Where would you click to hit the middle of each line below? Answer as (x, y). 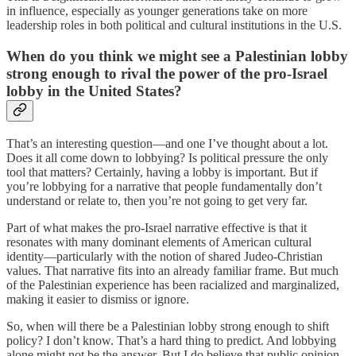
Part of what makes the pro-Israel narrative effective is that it (157, 227)
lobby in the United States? (94, 91)
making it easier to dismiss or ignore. (98, 299)
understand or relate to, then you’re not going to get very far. (157, 200)
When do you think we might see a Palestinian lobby (177, 56)
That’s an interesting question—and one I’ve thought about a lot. (167, 143)
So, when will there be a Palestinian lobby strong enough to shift (168, 326)
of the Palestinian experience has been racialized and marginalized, (173, 284)
